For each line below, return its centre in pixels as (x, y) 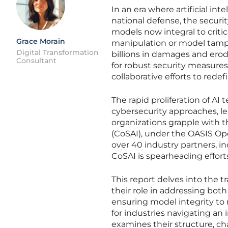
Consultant (36, 61)
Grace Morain (41, 41)
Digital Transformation (58, 52)
